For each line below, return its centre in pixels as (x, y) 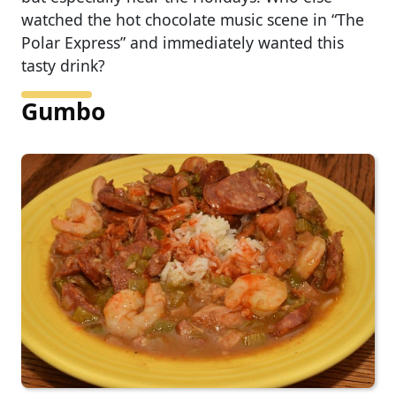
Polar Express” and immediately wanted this (183, 42)
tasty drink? (63, 65)
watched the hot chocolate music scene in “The (193, 19)
